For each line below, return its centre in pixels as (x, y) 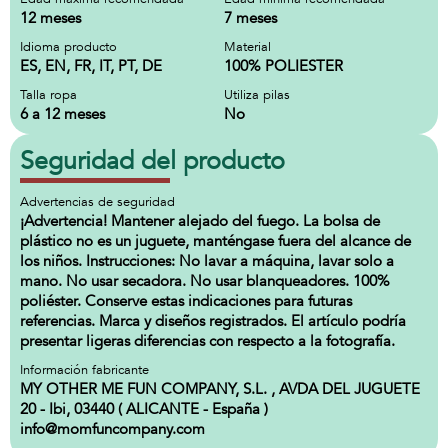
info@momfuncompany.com (112, 429)
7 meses (250, 18)
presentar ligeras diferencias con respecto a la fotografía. (207, 341)
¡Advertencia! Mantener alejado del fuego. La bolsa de (200, 221)
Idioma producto (68, 47)
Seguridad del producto (152, 161)
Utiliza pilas (257, 95)
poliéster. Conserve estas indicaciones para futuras (186, 301)
